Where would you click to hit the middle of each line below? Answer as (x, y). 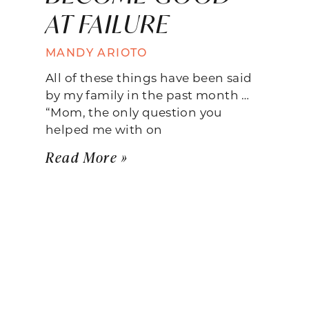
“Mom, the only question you (134, 111)
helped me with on (104, 129)
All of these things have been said (149, 77)
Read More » (87, 157)
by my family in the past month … (148, 94)
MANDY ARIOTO (97, 52)
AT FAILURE (108, 23)
